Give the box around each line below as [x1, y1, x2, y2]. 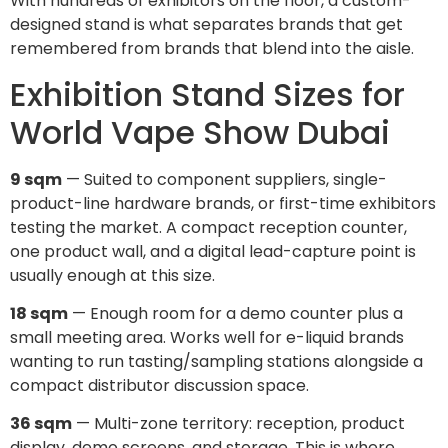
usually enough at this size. [10, 263, 215, 287]
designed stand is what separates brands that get [10, 13, 403, 37]
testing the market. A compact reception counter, [10, 215, 407, 239]
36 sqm [10, 412, 72, 436]
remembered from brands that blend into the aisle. [10, 37, 414, 61]
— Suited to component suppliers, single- [62, 167, 387, 191]
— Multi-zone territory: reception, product [72, 412, 405, 436]
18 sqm [10, 302, 68, 326]
